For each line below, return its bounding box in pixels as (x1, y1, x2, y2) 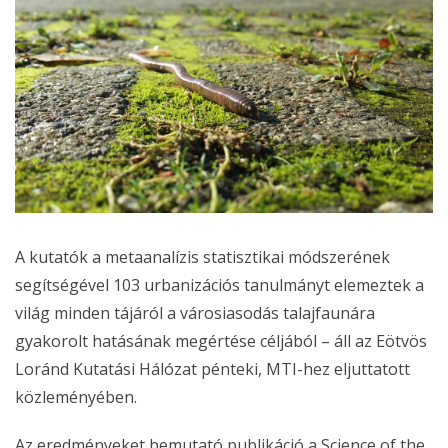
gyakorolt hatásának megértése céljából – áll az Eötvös (15, 330, 427, 353)
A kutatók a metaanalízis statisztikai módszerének (15, 246, 390, 269)
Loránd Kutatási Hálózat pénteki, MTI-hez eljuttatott (15, 358, 410, 381)
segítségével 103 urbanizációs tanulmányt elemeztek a (15, 274, 424, 297)
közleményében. (15, 386, 137, 409)
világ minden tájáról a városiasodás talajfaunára (15, 302, 375, 325)
